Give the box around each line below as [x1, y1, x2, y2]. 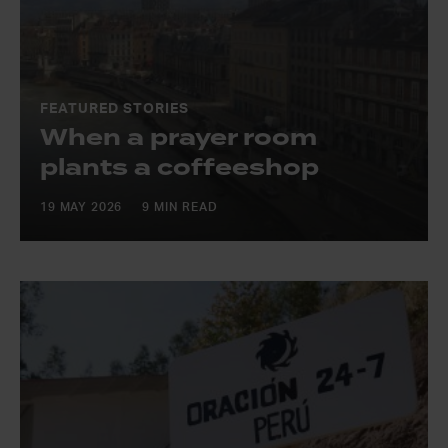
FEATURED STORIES [40, 102, 189, 116]
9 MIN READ [142, 201, 218, 213]
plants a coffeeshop [40, 151, 319, 184]
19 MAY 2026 [40, 201, 123, 213]
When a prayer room [40, 121, 317, 154]
